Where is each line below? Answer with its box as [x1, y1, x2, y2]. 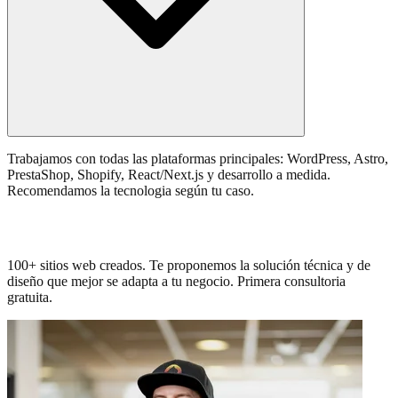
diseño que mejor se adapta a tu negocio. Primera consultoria [7, 273, 346, 289]
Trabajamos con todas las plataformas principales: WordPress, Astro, [7, 150, 388, 166]
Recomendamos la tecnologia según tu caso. [7, 182, 254, 198]
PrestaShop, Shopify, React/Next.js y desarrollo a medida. [7, 166, 330, 182]
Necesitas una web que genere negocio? [7, 216, 347, 240]
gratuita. [7, 289, 52, 305]
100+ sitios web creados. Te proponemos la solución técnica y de [7, 257, 370, 273]
